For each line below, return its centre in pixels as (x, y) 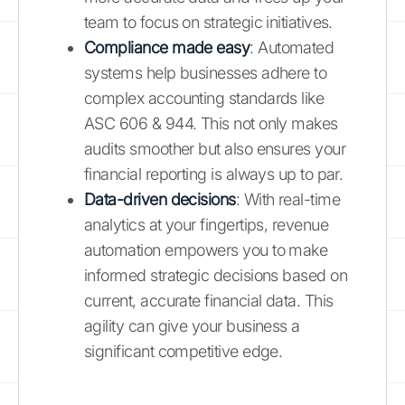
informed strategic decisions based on (216, 275)
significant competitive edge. (184, 351)
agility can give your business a (192, 325)
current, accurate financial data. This (209, 300)
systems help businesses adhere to (206, 72)
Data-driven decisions (160, 199)
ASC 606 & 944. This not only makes (211, 123)
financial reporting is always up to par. (214, 174)
